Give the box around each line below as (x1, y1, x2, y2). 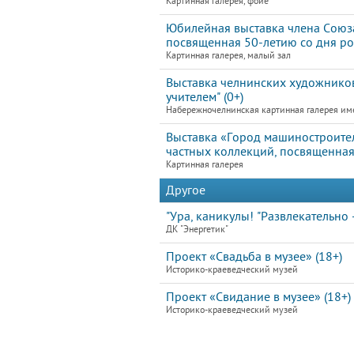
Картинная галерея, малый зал (166, 51, 291, 61)
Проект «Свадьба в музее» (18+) (166, 250, 342, 264)
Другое (166, 183, 205, 198)
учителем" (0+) (166, 90, 243, 104)
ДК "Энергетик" (166, 224, 228, 235)
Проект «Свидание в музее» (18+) (166, 290, 351, 304)
